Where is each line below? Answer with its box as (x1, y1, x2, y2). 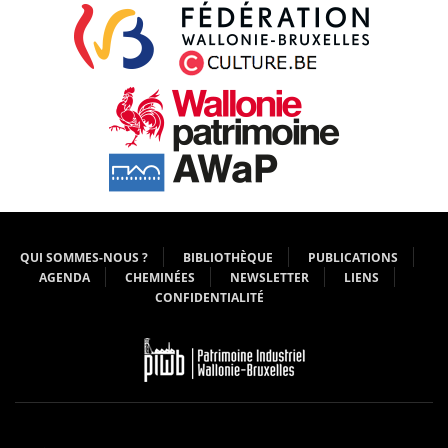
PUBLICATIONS (307, 249, 398, 266)
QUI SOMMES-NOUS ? (19, 249, 148, 266)
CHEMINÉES (124, 269, 195, 286)
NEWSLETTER (229, 269, 309, 286)
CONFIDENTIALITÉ (154, 289, 264, 306)
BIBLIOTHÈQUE (182, 249, 273, 266)
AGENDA (38, 269, 90, 286)
